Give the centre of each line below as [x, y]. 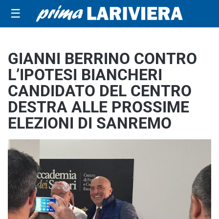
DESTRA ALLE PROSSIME [99, 107]
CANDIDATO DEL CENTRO [100, 91]
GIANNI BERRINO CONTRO [102, 59]
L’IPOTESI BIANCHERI [85, 75]
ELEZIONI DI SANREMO [90, 123]
